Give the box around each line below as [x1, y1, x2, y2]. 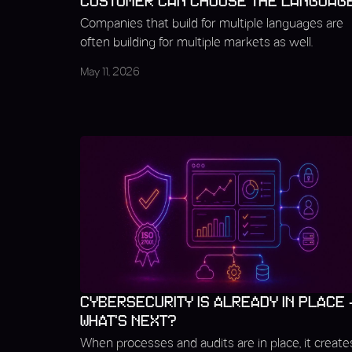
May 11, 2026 [80, 68, 140, 78]
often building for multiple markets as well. [80, 37, 313, 49]
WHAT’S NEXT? [80, 313, 177, 330]
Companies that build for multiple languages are [80, 18, 343, 30]
